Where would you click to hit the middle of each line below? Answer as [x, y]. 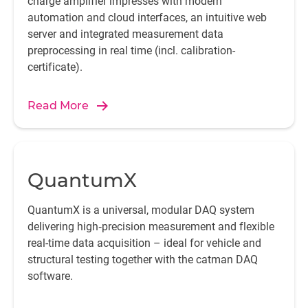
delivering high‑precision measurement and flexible [151, 227]
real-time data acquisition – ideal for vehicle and [144, 243]
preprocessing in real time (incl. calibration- [131, 51]
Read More [58, 106]
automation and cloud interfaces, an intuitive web [147, 18]
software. [50, 276]
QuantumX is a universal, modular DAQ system [141, 210]
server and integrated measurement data [125, 34]
